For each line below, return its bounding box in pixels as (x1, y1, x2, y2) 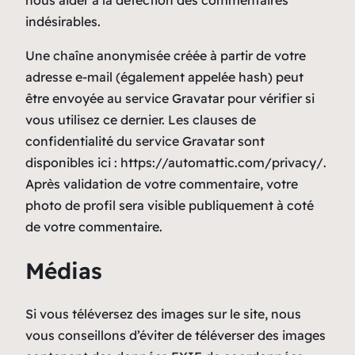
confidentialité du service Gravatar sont (25, 132, 265, 149)
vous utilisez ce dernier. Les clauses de (25, 111, 256, 128)
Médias (25, 257, 102, 285)
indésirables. (25, 13, 101, 29)
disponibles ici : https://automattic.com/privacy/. (25, 154, 326, 170)
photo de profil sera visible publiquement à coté (25, 197, 314, 213)
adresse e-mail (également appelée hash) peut (25, 68, 303, 85)
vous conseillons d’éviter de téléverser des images (25, 327, 326, 344)
